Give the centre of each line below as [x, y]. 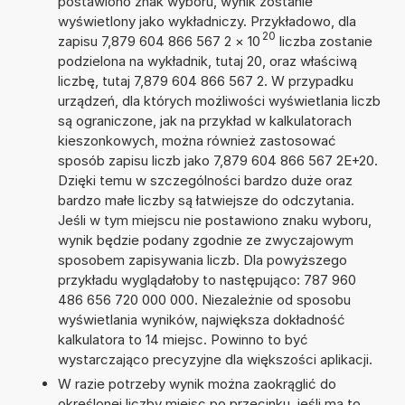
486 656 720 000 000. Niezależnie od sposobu [204, 299]
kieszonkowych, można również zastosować [197, 140]
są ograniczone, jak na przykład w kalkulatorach [204, 120]
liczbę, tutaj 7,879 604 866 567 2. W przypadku [205, 80]
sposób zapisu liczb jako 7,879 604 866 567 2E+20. [217, 160]
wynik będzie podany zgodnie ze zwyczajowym [205, 240]
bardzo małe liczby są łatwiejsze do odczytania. [206, 200]
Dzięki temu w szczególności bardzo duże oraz [205, 180]
